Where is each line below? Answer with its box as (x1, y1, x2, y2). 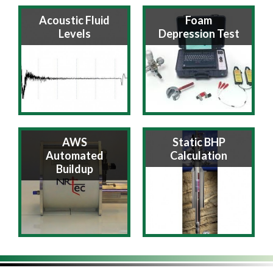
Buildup (55, 162, 93, 175)
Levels (58, 27, 91, 40)
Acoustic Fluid (39, 13, 110, 27)
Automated (45, 149, 104, 162)
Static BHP (172, 135, 225, 149)
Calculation (170, 149, 227, 162)
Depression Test (158, 27, 239, 40)
